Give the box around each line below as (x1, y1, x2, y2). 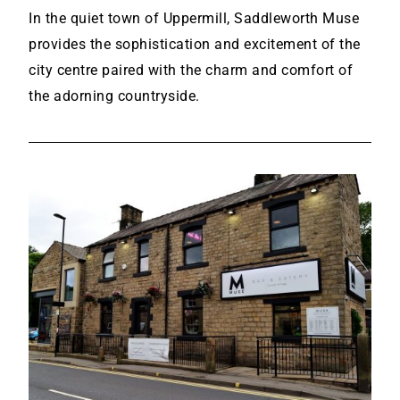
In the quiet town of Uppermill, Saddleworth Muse (29, 9, 359, 27)
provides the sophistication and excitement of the (29, 35, 361, 53)
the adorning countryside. (29, 87, 200, 104)
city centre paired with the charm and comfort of (29, 61, 353, 79)
